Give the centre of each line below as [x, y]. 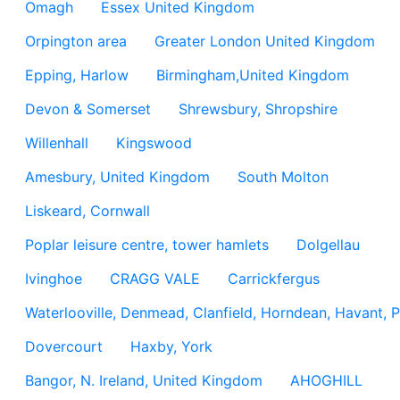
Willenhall [57, 143]
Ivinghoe [54, 279]
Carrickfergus [274, 279]
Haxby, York [171, 346]
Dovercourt [64, 346]
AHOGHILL [326, 380]
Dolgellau [328, 245]
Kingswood [154, 143]
